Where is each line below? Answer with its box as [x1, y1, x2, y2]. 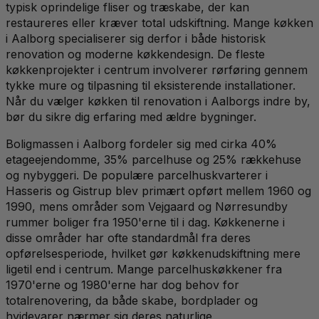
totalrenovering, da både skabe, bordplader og [6, 293, 258, 308]
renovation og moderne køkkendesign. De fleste [6, 46, 265, 61]
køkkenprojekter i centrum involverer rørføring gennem [6, 62, 308, 77]
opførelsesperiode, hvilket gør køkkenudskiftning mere [6, 246, 300, 261]
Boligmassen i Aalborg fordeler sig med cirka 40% [6, 136, 277, 151]
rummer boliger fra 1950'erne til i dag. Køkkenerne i [6, 214, 285, 229]
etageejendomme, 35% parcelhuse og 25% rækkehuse [6, 152, 301, 167]
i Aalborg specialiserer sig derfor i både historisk [6, 31, 266, 46]
